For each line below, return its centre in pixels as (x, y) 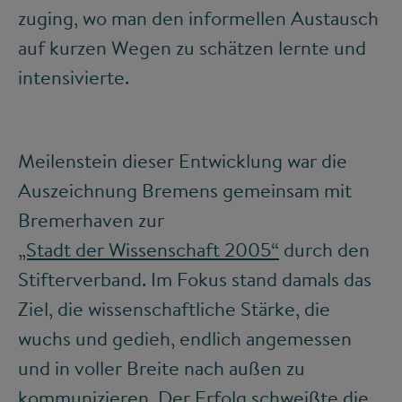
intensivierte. (76, 78)
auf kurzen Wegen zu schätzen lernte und (192, 48)
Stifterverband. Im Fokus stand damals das (195, 280)
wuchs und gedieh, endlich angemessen (185, 339)
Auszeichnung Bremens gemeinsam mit (185, 191)
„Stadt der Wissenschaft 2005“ (149, 250)
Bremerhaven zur (91, 220)
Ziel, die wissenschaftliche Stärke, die (174, 309)
